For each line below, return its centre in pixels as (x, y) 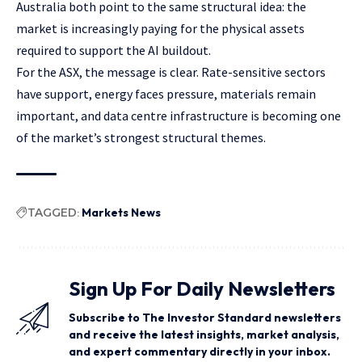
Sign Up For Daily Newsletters (202, 289)
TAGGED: (53, 213)
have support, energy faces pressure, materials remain (166, 94)
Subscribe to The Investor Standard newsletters (205, 318)
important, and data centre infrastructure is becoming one (179, 116)
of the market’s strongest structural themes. (141, 138)
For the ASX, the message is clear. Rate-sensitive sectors (171, 72)
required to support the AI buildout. (114, 51)
